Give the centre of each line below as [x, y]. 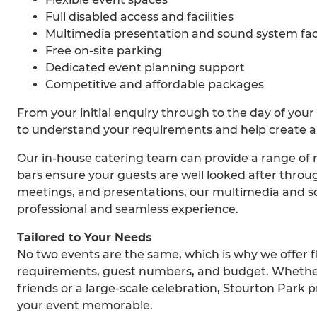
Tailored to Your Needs [85, 238]
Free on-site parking [104, 51]
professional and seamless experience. [128, 209]
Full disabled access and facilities [139, 17]
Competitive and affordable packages [155, 85]
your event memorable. [85, 306]
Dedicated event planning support [145, 68]
